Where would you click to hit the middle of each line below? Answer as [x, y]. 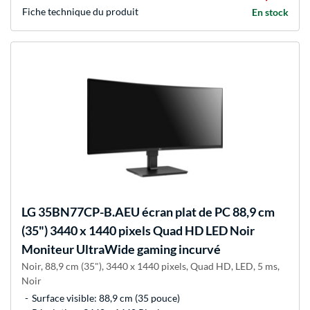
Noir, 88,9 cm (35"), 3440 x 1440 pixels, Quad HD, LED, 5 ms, [151, 266]
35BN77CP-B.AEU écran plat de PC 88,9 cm [155, 211]
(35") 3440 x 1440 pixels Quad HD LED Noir [138, 230]
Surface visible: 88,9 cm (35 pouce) [106, 298]
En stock [270, 12]
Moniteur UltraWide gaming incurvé [121, 249]
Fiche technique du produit [80, 11]
